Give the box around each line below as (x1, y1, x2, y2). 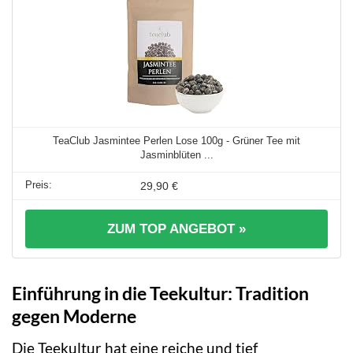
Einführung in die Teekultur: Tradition (12, 281, 309, 304)
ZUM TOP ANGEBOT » (107, 221, 246, 236)
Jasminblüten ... (139, 148, 214, 161)
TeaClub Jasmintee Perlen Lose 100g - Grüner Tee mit (53, 134, 300, 147)
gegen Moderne (12, 304, 136, 327)
